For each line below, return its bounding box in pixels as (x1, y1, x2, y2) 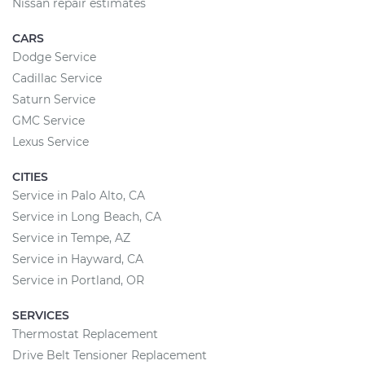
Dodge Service (12, 50, 96, 64)
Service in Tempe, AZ (12, 231, 130, 245)
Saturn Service (12, 92, 95, 107)
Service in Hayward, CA (12, 252, 143, 266)
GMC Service (12, 113, 85, 128)
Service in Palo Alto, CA (12, 188, 145, 203)
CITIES (12, 169, 48, 184)
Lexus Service (12, 134, 89, 149)
